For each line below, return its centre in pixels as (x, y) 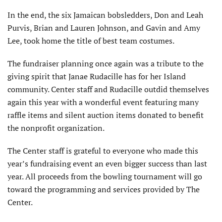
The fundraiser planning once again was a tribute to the (106, 63)
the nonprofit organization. (56, 128)
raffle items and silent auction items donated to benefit (106, 115)
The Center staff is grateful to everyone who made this (103, 150)
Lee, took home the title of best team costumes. (91, 40)
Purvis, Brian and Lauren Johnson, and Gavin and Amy (104, 28)
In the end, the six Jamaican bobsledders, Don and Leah (105, 15)
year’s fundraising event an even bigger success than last (107, 163)
